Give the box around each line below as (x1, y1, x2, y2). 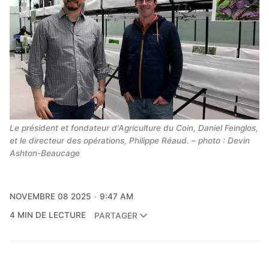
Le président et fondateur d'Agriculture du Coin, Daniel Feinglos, (10, 122, 258, 133)
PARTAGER (94, 210, 138, 220)
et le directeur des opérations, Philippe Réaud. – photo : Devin (10, 135, 250, 145)
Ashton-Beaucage (10, 148, 80, 158)
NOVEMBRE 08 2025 (10, 192, 91, 202)
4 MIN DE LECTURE (10, 210, 86, 220)
